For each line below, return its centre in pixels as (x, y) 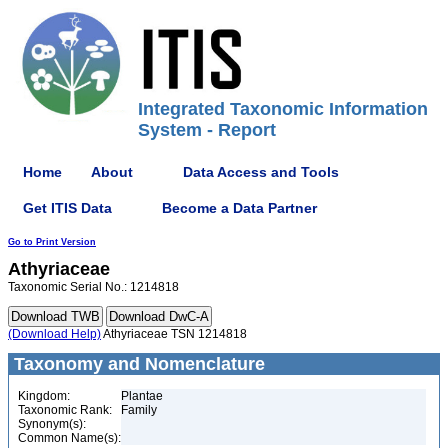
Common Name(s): (69, 438)
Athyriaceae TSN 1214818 (174, 334)
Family (139, 410)
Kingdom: (44, 396)
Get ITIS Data (67, 207)
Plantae (142, 396)
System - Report (207, 130)
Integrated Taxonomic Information (283, 109)
